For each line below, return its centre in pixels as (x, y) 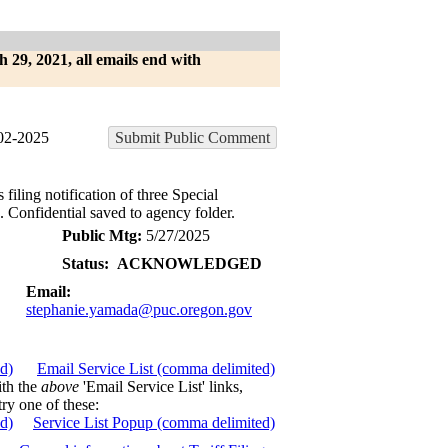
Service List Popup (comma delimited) (154, 422)
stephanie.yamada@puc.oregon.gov (139, 309)
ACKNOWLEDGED (189, 263)
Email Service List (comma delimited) (156, 368)
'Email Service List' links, (161, 386)
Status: (85, 263)
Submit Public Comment (192, 137)
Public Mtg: (104, 235)
